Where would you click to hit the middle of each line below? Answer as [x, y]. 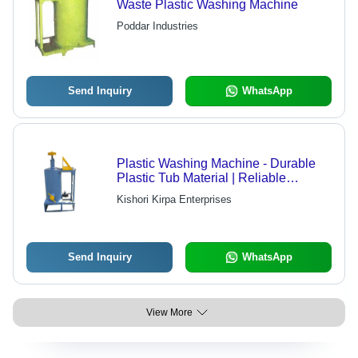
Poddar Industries [157, 26]
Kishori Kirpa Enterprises [174, 200]
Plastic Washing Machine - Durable [216, 164]
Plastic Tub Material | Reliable [201, 178]
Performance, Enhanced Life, [199, 193]
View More [169, 313]
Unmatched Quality [171, 207]
